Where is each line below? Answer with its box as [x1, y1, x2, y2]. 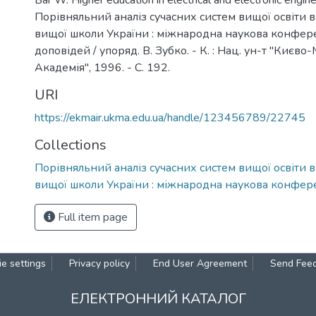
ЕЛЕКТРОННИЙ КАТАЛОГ [70, 289, 246, 308]
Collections [35, 135, 107, 154]
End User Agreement [153, 257, 247, 270]
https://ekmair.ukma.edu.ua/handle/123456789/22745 [35, 110, 305, 126]
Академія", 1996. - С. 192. [35, 60, 170, 75]
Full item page [55, 209, 128, 225]
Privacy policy [69, 257, 130, 270]
